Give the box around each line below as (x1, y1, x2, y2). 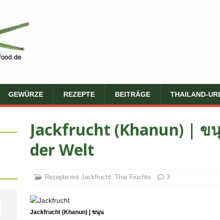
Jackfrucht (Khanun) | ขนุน (29, 209, 104, 216)
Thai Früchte (114, 173, 151, 181)
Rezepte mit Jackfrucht (44, 173, 111, 181)
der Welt (29, 139, 94, 160)
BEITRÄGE (115, 90, 150, 98)
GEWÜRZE (8, 90, 43, 98)
